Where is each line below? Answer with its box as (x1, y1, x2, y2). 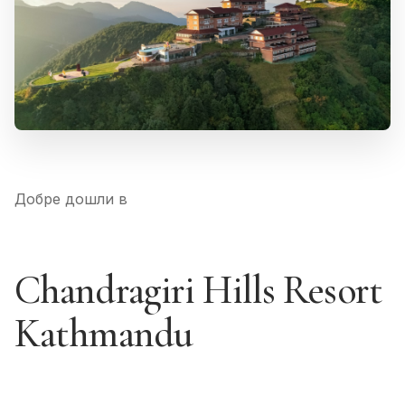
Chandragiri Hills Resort (14, 265, 382, 315)
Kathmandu (14, 308, 193, 358)
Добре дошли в (14, 189, 127, 208)
